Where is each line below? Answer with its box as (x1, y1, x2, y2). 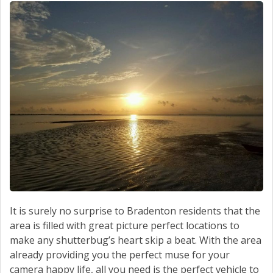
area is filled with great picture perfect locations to (10, 218, 239, 232)
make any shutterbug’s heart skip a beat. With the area (10, 233, 261, 247)
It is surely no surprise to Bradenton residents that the (10, 204, 260, 218)
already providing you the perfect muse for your (10, 247, 230, 261)
